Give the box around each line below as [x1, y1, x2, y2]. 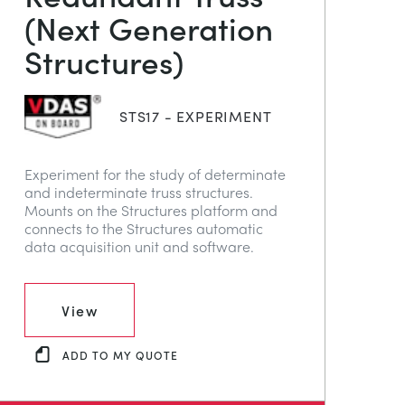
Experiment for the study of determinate [24, 163, 286, 184]
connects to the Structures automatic [24, 217, 263, 239]
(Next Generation [24, 5, 273, 50]
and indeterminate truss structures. [24, 181, 253, 202]
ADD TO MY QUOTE [62, 347, 178, 363]
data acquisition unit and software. [24, 235, 254, 257]
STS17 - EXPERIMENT [119, 105, 272, 127]
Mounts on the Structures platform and [24, 199, 278, 221]
